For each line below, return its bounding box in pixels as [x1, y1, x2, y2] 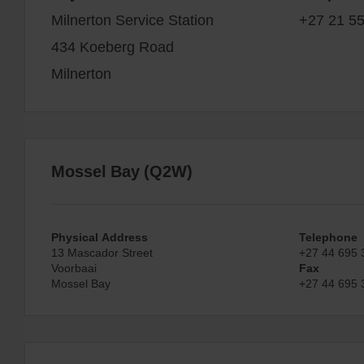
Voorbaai [51, 259, 97, 275]
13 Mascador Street [51, 244, 153, 260]
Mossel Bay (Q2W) [51, 159, 193, 182]
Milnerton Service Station [51, 9, 214, 29]
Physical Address [51, 228, 148, 245]
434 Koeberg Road [51, 36, 174, 56]
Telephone [298, 228, 357, 245]
